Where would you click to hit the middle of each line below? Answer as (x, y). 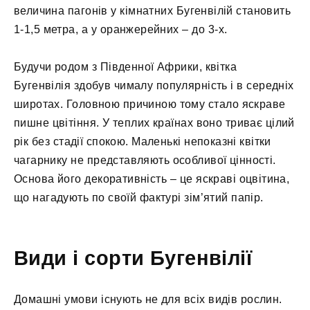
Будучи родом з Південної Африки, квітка (125, 66)
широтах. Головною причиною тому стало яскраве (150, 104)
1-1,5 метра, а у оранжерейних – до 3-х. (121, 29)
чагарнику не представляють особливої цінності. (145, 160)
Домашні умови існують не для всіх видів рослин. (148, 300)
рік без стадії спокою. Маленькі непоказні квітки (143, 141)
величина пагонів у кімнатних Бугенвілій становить (153, 10)
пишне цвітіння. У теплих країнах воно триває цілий (154, 122)
